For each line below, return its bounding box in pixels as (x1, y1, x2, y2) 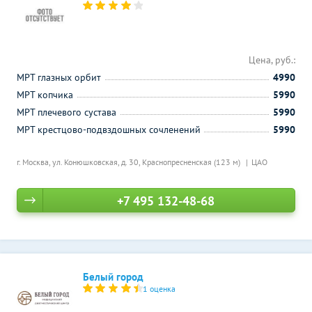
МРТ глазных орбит (17, 71, 101, 84)
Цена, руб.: (249, 54, 295, 66)
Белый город (83, 270, 143, 283)
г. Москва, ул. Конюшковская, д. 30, (17, 157, 142, 167)
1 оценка (143, 283, 176, 294)
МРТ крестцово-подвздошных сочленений (17, 123, 201, 136)
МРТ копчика (17, 88, 73, 101)
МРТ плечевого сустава (17, 106, 116, 118)
